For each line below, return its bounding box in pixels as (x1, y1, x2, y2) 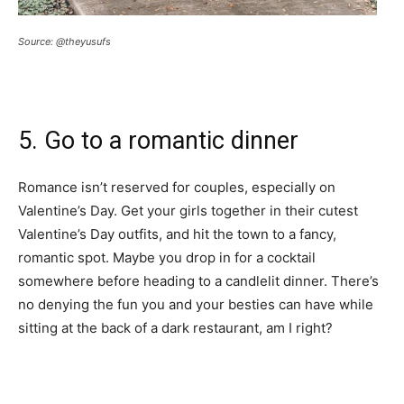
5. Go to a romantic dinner (18, 126, 298, 156)
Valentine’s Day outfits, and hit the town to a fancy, (18, 225, 336, 243)
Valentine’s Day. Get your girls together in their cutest (18, 202, 358, 220)
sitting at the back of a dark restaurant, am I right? (18, 319, 336, 337)
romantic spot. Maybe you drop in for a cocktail (18, 249, 316, 267)
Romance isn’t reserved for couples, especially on (18, 179, 335, 197)
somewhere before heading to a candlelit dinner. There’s (18, 272, 379, 290)
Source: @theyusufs (18, 35, 111, 49)
